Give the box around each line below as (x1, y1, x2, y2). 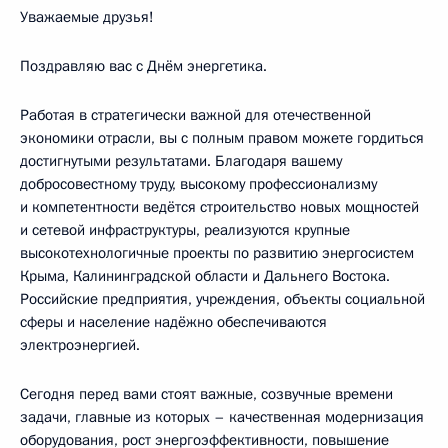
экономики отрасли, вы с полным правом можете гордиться (20, 128, 424, 148)
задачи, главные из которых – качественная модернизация (20, 407, 424, 427)
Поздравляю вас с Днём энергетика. (20, 56, 267, 76)
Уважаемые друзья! (20, 7, 154, 27)
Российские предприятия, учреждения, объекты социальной (20, 289, 425, 309)
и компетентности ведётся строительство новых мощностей (20, 197, 419, 217)
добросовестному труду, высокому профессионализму (20, 174, 377, 194)
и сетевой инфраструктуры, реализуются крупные (20, 220, 350, 240)
